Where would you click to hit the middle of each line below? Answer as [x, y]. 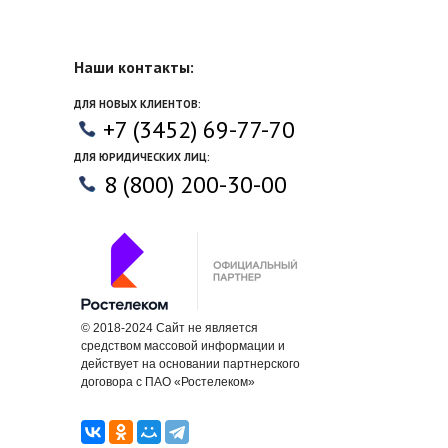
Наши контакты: [134, 67]
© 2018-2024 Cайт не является [169, 328]
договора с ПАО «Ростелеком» [168, 382]
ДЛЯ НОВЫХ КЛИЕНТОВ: [137, 104]
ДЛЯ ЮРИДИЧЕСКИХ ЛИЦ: [142, 157]
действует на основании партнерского [190, 364]
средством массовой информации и [183, 346]
